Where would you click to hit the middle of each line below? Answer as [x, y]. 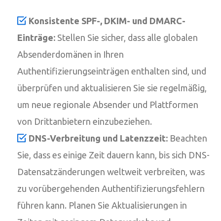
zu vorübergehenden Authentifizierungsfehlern [111, 188]
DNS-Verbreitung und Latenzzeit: [98, 138]
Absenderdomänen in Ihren [71, 54]
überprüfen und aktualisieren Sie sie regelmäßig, [112, 88]
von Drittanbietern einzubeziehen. [85, 121]
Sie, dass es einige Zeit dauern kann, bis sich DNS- [113, 155]
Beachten [187, 138]
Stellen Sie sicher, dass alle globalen [127, 37]
